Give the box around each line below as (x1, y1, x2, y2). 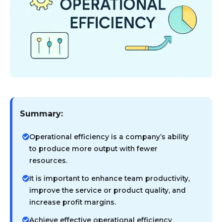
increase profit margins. (29, 198, 116, 207)
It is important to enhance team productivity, (29, 174, 190, 183)
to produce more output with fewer (29, 144, 158, 154)
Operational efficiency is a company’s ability (29, 132, 189, 142)
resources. (29, 156, 67, 166)
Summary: (20, 109, 63, 119)
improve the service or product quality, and (29, 186, 186, 195)
